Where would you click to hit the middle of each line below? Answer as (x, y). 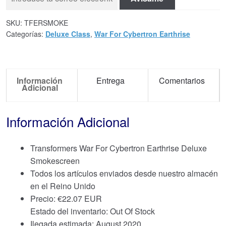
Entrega (111, 80)
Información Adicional (68, 121)
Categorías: (26, 34)
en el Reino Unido (63, 186)
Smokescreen (55, 161)
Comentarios (182, 80)
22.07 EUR (82, 199)
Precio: (44, 199)
